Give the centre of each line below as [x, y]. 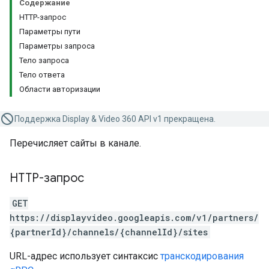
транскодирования [202, 256]
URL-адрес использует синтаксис [85, 256]
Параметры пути [50, 32]
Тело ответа [42, 75]
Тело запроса [44, 60]
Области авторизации [60, 89]
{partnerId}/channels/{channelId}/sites [109, 232]
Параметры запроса [57, 46]
